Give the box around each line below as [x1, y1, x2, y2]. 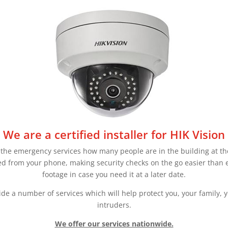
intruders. [97, 200, 131, 210]
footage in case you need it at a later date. [42, 169, 186, 179]
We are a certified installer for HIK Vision [3, 127, 225, 142]
